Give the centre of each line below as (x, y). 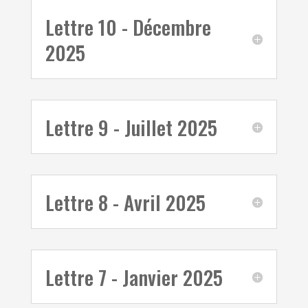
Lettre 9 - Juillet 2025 (131, 127)
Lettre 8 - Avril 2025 (125, 202)
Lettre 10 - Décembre (128, 26)
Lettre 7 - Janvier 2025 (134, 277)
